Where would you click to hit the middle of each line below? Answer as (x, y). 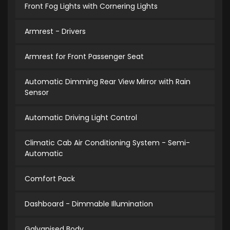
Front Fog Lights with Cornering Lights (91, 6)
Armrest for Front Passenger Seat (84, 56)
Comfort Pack (50, 179)
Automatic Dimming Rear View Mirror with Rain (108, 82)
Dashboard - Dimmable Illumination (89, 204)
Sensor (37, 92)
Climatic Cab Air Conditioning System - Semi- (107, 143)
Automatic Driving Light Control (81, 118)
